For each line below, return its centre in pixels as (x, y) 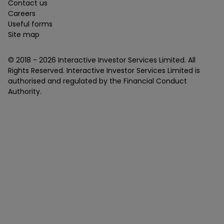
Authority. (25, 92)
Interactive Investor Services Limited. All (126, 60)
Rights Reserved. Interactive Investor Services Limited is (104, 71)
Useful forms (30, 24)
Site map (24, 35)
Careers (22, 14)
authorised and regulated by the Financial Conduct (97, 81)
